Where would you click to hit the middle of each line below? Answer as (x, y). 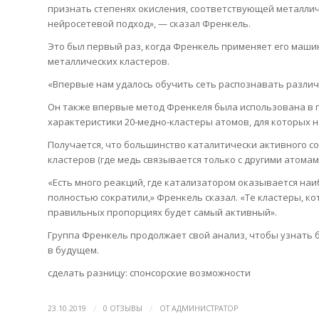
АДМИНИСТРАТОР (205, 309)
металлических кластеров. (109, 61)
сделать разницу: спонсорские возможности (149, 273)
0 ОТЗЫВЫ (123, 309)
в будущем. (73, 250)
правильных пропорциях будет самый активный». (162, 212)
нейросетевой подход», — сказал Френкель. (149, 23)
